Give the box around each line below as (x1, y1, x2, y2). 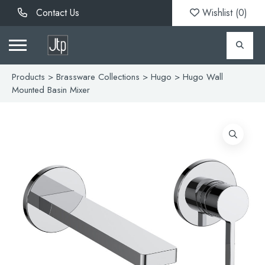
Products (12, 70, 45, 83)
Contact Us (33, 6, 79, 20)
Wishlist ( (199, 6, 238, 20)
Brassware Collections (56, 70, 140, 83)
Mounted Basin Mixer (12, 83, 90, 96)
